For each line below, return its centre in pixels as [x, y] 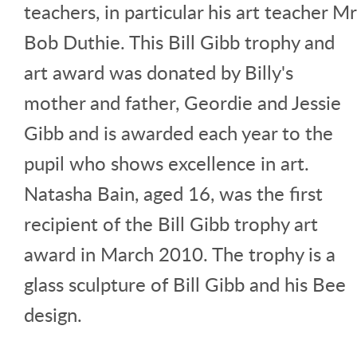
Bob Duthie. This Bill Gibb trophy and [179, 41]
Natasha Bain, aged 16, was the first [173, 193]
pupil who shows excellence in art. [167, 163]
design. [53, 314]
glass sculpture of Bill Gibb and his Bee [185, 284]
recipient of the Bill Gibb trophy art [171, 223]
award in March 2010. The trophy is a [180, 253]
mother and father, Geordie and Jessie [182, 102]
